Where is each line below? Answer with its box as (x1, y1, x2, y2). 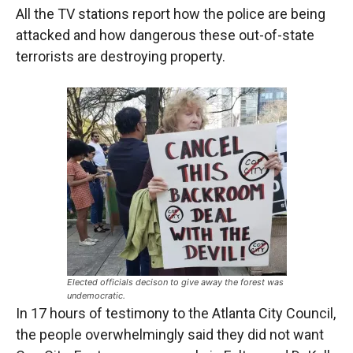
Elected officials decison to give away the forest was (66, 276, 284, 288)
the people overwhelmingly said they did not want (16, 325, 324, 343)
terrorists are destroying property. (16, 47, 225, 65)
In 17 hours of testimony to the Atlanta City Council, (16, 304, 336, 321)
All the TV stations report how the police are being (16, 5, 325, 22)
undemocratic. (66, 289, 125, 301)
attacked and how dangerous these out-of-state (16, 26, 314, 43)
